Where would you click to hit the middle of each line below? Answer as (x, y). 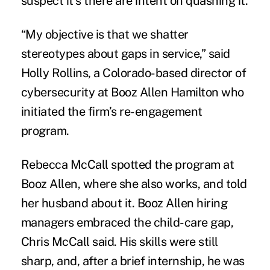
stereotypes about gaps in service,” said (125, 53)
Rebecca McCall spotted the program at (127, 164)
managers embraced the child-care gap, (127, 222)
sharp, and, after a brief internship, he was (133, 261)
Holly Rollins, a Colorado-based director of (133, 73)
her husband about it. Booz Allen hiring (124, 203)
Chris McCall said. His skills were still (119, 241)
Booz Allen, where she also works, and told (134, 184)
